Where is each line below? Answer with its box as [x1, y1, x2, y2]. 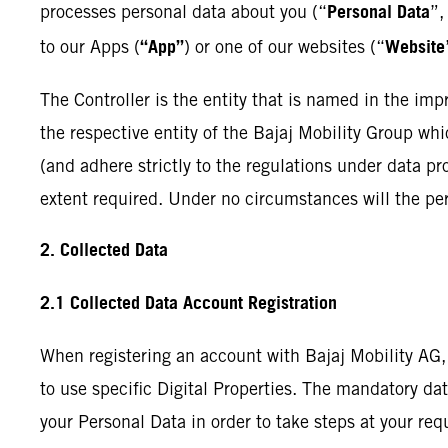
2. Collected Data [40, 234, 168, 268]
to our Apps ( [40, 36, 140, 57]
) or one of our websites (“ [184, 36, 385, 57]
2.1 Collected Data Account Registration [40, 287, 342, 321]
